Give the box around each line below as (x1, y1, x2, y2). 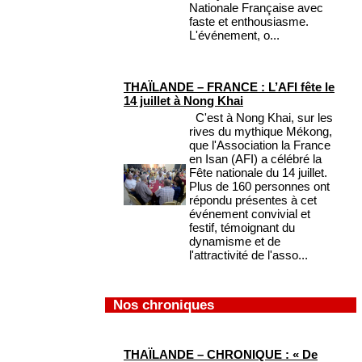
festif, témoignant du (189, 221, 295, 235)
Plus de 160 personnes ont (189, 179, 330, 194)
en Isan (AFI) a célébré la (189, 152, 322, 166)
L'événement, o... (189, 28, 280, 43)
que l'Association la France (189, 138, 330, 153)
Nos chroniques (113, 297, 214, 313)
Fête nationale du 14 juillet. (189, 166, 327, 180)
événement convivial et (189, 207, 310, 221)
